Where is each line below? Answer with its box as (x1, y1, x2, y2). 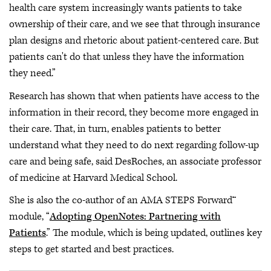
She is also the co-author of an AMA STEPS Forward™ (9, 194, 236, 207)
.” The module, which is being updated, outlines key (46, 226, 262, 240)
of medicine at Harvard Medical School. (9, 171, 177, 184)
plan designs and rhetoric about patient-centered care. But (9, 34, 259, 47)
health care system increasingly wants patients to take (9, 1, 242, 15)
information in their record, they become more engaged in (9, 105, 259, 119)
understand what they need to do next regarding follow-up (9, 138, 259, 152)
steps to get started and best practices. (9, 243, 174, 256)
